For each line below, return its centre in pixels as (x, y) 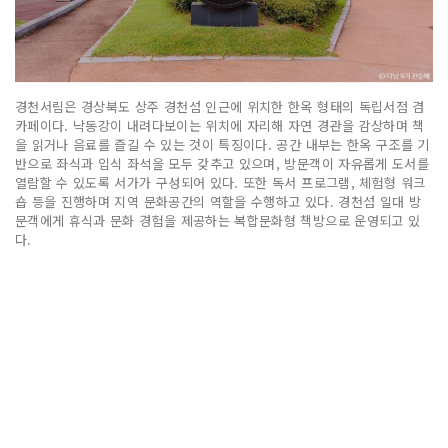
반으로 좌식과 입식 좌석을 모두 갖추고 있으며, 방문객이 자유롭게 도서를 (222, 163)
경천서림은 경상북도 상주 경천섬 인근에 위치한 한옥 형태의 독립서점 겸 (220, 106)
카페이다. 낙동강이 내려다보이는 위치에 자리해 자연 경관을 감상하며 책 (220, 125)
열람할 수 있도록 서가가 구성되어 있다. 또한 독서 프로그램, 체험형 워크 (220, 182)
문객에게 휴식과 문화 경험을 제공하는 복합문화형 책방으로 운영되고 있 (218, 220)
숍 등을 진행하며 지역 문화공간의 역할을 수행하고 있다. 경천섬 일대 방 (218, 201)
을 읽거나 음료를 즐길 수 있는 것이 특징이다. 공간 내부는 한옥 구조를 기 (222, 144)
